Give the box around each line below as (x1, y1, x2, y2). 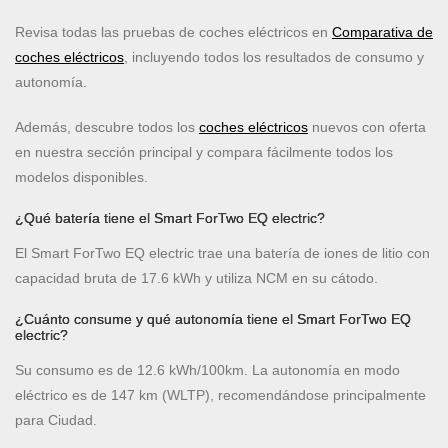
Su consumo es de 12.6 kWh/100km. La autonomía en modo (15, 362, 400, 379)
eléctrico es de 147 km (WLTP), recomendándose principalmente (15, 387, 426, 404)
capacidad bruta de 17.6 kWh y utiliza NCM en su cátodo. (15, 270, 378, 287)
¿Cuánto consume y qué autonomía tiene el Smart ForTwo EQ (15, 311, 411, 328)
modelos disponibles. (15, 169, 148, 186)
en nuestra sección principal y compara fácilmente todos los (15, 144, 393, 161)
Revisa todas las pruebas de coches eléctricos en (15, 24, 332, 41)
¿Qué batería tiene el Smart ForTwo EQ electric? (15, 210, 325, 227)
